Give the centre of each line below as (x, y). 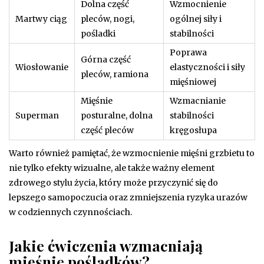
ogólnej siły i (196, 19)
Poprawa (188, 52)
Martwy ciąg (41, 19)
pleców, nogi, (108, 19)
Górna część (106, 59)
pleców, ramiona (115, 74)
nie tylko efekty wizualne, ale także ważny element (112, 168)
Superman (37, 115)
